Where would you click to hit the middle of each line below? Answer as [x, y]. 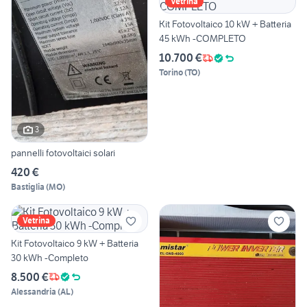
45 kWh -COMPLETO [202, 39]
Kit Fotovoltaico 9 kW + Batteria [75, 243]
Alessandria [34, 291]
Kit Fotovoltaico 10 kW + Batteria [225, 24]
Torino [171, 73]
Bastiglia [28, 186]
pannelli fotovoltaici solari [63, 152]
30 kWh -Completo [50, 257]
